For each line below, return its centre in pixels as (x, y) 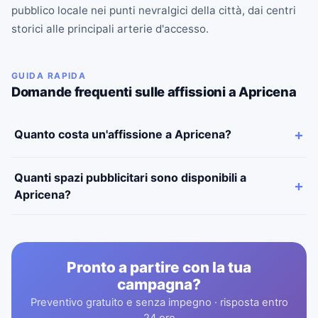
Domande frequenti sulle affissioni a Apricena (154, 91)
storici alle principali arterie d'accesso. (110, 28)
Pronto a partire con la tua (159, 267)
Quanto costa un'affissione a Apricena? (123, 135)
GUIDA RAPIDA (49, 75)
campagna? (159, 284)
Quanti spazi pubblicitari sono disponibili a (130, 177)
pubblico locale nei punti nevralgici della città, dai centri (154, 10)
